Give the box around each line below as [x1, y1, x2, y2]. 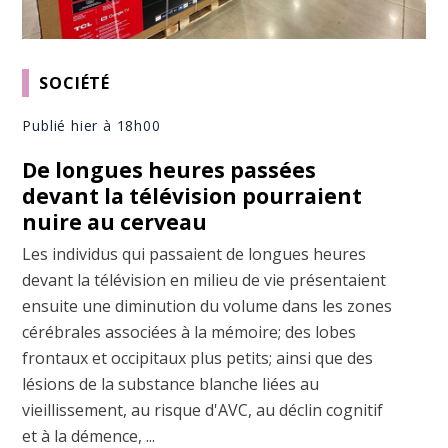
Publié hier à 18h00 [22, 116, 161, 136]
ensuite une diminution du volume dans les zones [22, 295, 393, 318]
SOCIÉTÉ [39, 71, 111, 94]
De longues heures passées [22, 156, 317, 185]
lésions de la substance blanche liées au [22, 373, 320, 396]
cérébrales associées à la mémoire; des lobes [22, 321, 357, 344]
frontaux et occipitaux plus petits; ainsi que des [22, 347, 374, 370]
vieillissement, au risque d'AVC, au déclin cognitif [22, 399, 384, 422]
